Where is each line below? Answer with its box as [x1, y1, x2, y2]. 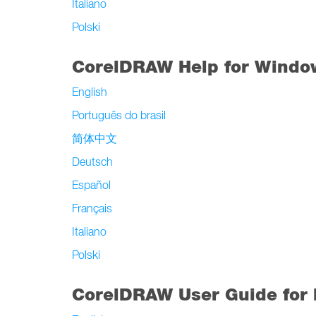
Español [72, 178, 111, 191]
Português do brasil [72, 109, 166, 121]
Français [72, 202, 112, 214]
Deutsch [72, 155, 113, 168]
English [72, 85, 107, 98]
